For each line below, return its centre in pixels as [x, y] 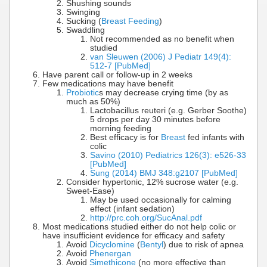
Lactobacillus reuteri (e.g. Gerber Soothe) [168, 110]
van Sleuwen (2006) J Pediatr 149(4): [161, 57]
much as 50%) [93, 101]
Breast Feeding [130, 21]
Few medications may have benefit [108, 83]
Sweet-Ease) [90, 191]
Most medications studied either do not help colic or [139, 226]
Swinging [83, 12]
